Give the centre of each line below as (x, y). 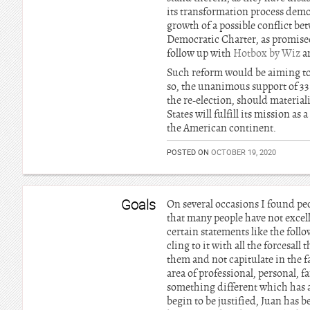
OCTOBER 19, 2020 (244, 152)
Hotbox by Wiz (268, 53)
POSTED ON (189, 152)
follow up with (200, 53)
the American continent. (221, 128)
